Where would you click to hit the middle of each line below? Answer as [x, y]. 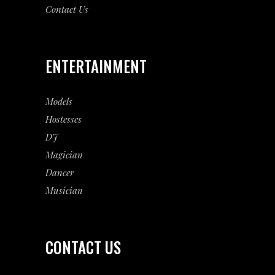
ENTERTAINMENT [96, 66]
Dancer [60, 172]
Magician [64, 155]
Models [59, 101]
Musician [64, 190]
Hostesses [64, 119]
